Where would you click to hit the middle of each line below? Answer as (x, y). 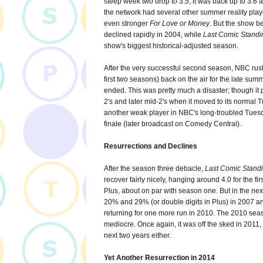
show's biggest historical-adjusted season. (171, 46)
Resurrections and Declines (151, 146)
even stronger (127, 24)
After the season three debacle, (154, 169)
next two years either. (137, 236)
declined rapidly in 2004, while (154, 35)
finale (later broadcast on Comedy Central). (173, 124)
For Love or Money (180, 24)
